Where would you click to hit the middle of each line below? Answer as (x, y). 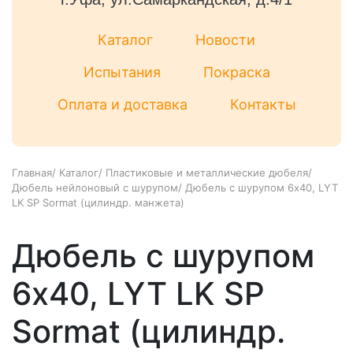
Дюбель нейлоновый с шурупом (95, 188)
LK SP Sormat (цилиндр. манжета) (98, 203)
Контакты (263, 105)
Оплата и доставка (122, 105)
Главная (32, 173)
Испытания (122, 72)
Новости (225, 39)
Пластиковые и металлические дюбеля (207, 173)
